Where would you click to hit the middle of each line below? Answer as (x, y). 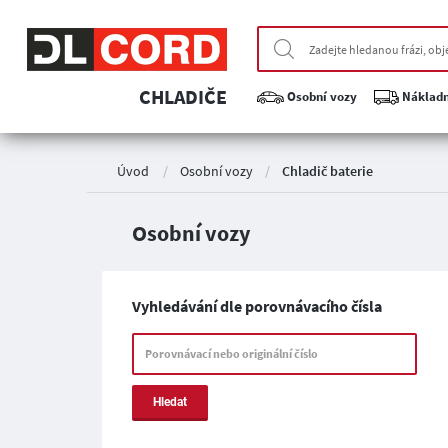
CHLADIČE (182, 96)
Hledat (170, 402)
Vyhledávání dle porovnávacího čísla (257, 306)
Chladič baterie (327, 170)
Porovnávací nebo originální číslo (231, 353)
